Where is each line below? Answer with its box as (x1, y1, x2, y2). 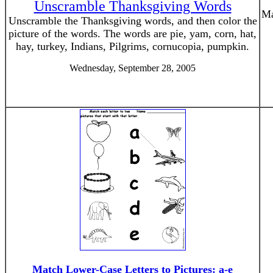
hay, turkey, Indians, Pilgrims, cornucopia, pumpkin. (16, 40, 249, 52)
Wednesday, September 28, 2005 (69, 63, 196, 73)
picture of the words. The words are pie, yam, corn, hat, (9, 27, 257, 40)
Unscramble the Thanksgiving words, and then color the (8, 15, 257, 27)
